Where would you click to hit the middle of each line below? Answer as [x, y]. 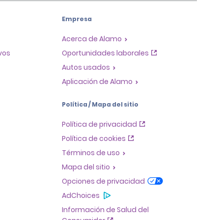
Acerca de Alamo [92, 39]
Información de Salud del [105, 209]
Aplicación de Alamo [97, 81]
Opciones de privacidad [103, 181]
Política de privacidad [99, 124]
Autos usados [86, 67]
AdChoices [81, 195]
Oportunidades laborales [105, 53]
